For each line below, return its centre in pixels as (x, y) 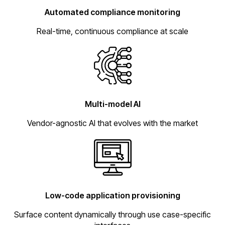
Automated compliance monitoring (113, 12)
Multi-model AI (113, 104)
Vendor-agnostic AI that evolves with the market (113, 123)
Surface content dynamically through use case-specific (113, 215)
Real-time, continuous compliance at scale (113, 31)
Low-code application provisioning (113, 196)
